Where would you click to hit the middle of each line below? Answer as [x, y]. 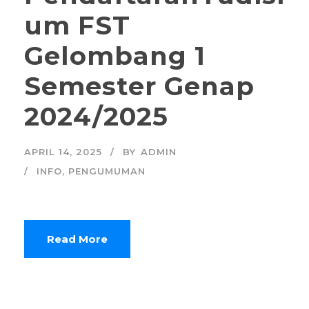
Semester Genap [139, 86]
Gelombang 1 [115, 56]
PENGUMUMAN [107, 171]
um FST [77, 26]
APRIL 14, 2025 [63, 152]
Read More [77, 239]
